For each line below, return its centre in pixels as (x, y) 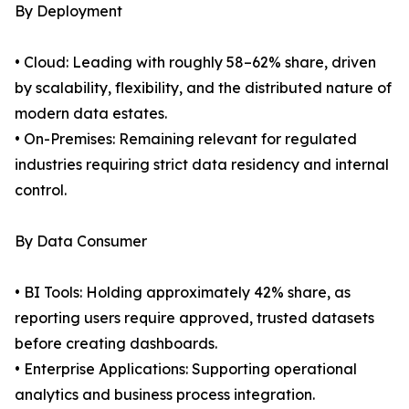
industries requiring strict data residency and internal (202, 165)
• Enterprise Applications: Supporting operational (186, 369)
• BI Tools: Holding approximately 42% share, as (183, 293)
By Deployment (68, 11)
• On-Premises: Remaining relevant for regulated (186, 139)
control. (41, 190)
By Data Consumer (81, 241)
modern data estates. (91, 114)
